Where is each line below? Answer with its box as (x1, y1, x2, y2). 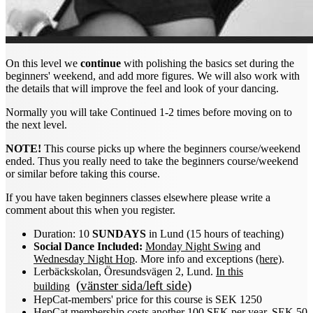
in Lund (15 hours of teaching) (146, 227, 286, 240)
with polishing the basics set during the (121, 57, 294, 69)
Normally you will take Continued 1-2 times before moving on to (6, 105, 292, 118)
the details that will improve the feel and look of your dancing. (6, 82, 279, 94)
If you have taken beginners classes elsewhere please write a (6, 191, 270, 203)
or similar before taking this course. (6, 167, 160, 180)
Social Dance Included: (34, 240, 143, 252)
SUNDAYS (92, 227, 146, 240)
